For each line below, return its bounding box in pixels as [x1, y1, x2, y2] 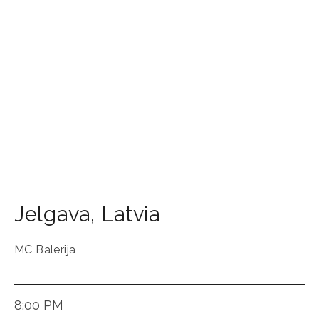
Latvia [100, 202, 160, 227]
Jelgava [14, 202, 91, 227]
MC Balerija [14, 243, 76, 257]
